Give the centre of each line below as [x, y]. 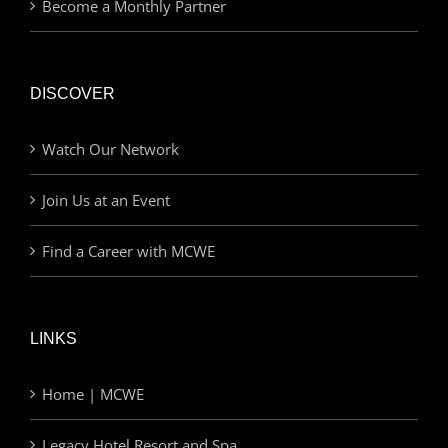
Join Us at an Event [106, 199]
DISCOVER [72, 93]
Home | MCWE [93, 393]
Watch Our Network [110, 148]
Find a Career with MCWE [128, 250]
